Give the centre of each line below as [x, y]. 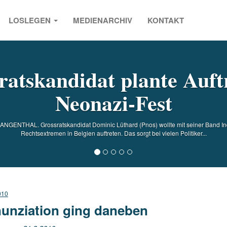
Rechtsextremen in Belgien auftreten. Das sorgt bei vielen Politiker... [113, 133]
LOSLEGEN [31, 20]
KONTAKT [166, 20]
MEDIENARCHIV [103, 20]
